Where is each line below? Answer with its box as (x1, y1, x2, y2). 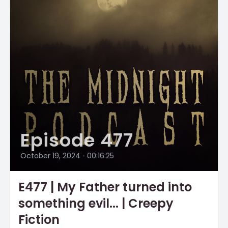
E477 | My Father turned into (18, 179, 192, 195)
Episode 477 (20, 127, 133, 153)
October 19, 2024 (20, 151, 80, 161)
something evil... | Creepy (18, 195, 174, 212)
